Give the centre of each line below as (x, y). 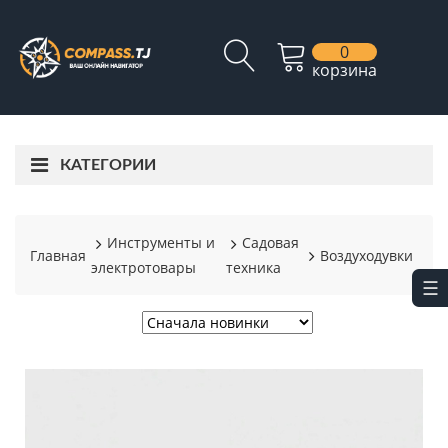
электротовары (143, 267)
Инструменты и (161, 242)
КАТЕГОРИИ (108, 165)
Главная (58, 255)
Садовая (271, 242)
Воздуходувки (366, 255)
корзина (344, 70)
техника (254, 267)
